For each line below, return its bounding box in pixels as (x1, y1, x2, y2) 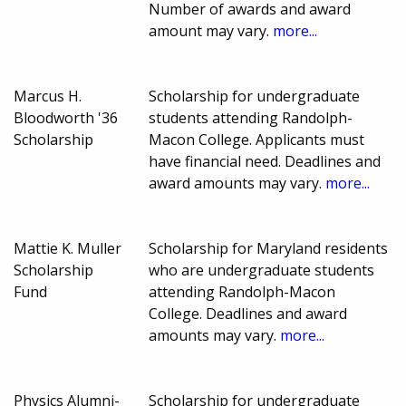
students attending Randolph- (149, 108, 353, 129)
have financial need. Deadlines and (149, 151, 382, 172)
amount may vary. (149, 21, 274, 42)
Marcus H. (14, 86, 82, 107)
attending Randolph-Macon (149, 282, 336, 303)
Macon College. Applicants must (149, 130, 365, 150)
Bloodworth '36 (14, 108, 118, 129)
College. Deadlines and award (149, 304, 348, 324)
